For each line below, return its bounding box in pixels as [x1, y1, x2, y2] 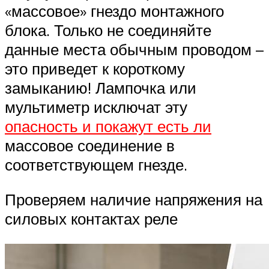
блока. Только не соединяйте [5, 20, 211, 40]
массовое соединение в [5, 136, 175, 156]
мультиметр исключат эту [5, 97, 187, 117]
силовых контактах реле [5, 208, 178, 228]
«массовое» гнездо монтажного [5, 1, 224, 21]
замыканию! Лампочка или [5, 78, 196, 98]
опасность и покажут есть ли [5, 116, 211, 136]
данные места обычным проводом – [5, 40, 264, 59]
